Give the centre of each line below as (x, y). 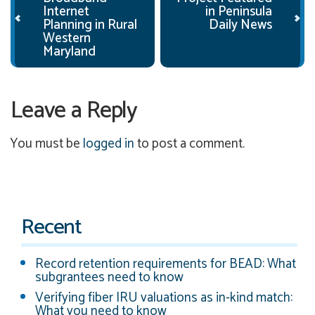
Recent (52, 227)
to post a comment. (189, 143)
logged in (109, 143)
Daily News (240, 25)
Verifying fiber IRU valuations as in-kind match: (164, 297)
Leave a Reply (74, 111)
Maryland (69, 52)
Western (67, 39)
